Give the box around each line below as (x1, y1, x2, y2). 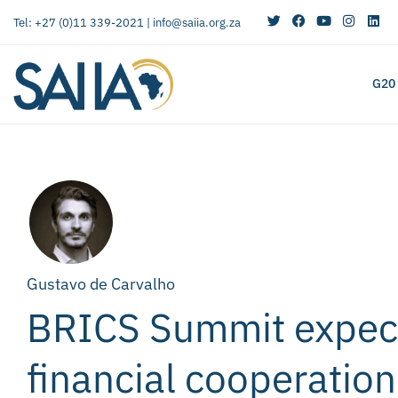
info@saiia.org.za (153, 14, 241, 30)
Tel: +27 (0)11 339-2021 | (13, 14, 153, 30)
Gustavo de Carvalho (27, 273, 175, 294)
